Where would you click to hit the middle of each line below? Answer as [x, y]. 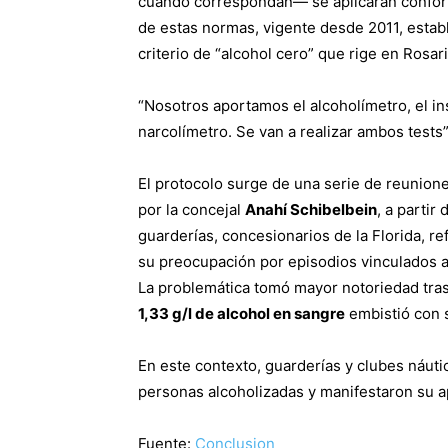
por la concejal [191, 209]
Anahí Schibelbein [311, 209]
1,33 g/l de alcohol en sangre [241, 313]
